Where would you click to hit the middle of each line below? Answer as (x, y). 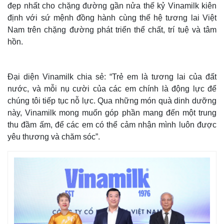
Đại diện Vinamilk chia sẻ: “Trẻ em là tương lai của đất (112, 76)
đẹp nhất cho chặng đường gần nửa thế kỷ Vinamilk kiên (112, 5)
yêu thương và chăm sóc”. (54, 136)
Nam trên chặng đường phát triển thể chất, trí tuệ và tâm (112, 29)
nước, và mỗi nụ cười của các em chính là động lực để (112, 88)
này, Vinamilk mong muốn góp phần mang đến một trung (112, 112)
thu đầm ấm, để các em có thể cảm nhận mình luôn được (112, 124)
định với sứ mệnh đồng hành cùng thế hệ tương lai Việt (112, 17)
